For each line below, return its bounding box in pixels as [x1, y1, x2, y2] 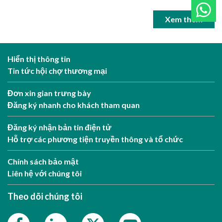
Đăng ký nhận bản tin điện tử [7, 122, 111, 132]
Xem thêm [165, 14, 203, 24]
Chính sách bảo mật [7, 157, 79, 166]
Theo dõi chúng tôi [7, 191, 82, 202]
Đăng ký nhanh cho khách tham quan [7, 100, 140, 110]
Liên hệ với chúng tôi [7, 168, 82, 178]
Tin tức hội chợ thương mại [7, 66, 107, 75]
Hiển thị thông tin [7, 54, 70, 63]
